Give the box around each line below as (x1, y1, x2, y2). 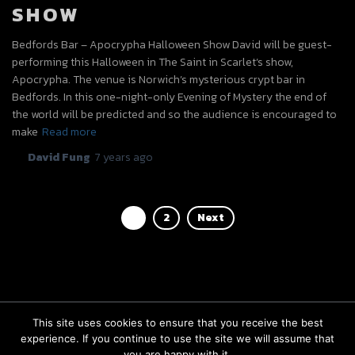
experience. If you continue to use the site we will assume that (21, 332, 334, 345)
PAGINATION (11, 241, 168, 275)
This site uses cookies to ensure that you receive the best (32, 316, 323, 329)
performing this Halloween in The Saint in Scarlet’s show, (12, 53, 293, 71)
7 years (95, 148, 131, 166)
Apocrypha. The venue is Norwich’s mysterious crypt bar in (12, 71, 305, 88)
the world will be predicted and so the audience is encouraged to (12, 105, 337, 123)
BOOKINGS (250, 337, 300, 351)
